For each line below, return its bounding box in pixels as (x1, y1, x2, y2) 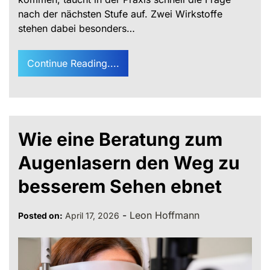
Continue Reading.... (27, 57, 119, 69)
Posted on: (18, 210, 63, 221)
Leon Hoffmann (130, 209, 199, 221)
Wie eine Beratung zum (18, 128, 222, 150)
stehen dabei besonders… (18, 22, 135, 34)
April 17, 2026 (65, 210, 119, 221)
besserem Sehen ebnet (18, 175, 222, 197)
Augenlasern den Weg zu (18, 151, 240, 174)
